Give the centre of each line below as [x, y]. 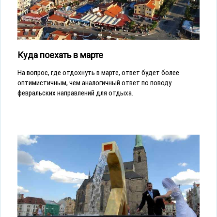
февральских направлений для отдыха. [75, 93]
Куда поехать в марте [60, 55]
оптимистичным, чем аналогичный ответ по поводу [94, 83]
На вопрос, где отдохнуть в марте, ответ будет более [98, 72]
